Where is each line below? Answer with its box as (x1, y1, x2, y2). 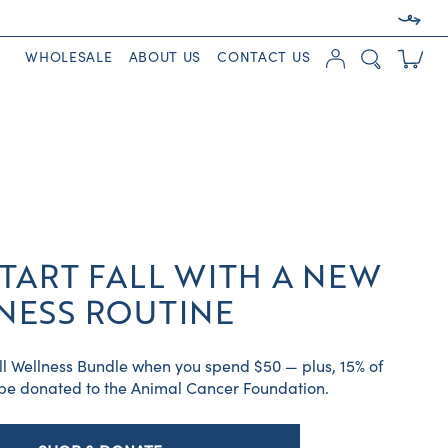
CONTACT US (217, 50, 311, 66)
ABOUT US (128, 50, 202, 66)
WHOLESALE (25, 50, 113, 66)
